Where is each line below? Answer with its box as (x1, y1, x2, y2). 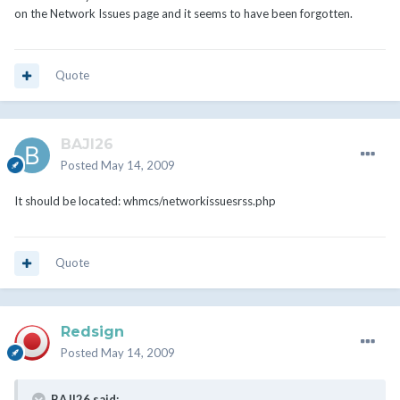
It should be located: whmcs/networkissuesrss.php (14, 194, 276, 209)
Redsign (61, 323, 124, 341)
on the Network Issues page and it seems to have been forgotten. (14, 6, 353, 21)
